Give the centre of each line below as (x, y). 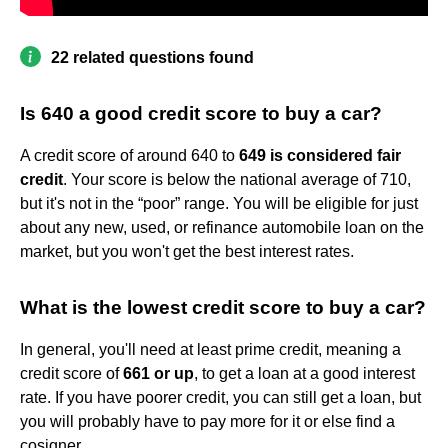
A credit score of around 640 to (129, 156)
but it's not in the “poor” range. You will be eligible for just (219, 204)
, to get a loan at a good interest (304, 374)
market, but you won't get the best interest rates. (187, 252)
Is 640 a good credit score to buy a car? (201, 114)
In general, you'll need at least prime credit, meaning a (210, 350)
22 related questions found (152, 58)
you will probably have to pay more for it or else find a (207, 422)
